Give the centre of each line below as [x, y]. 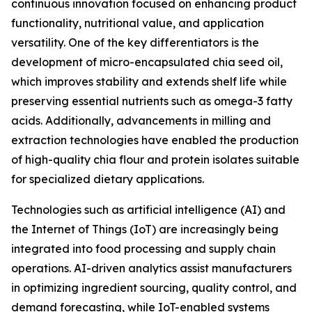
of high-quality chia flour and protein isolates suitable [155, 160]
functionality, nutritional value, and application [138, 23]
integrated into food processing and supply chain [143, 249]
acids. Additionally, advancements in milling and [141, 121]
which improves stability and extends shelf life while [149, 82]
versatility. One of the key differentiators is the [135, 43]
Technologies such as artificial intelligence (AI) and [148, 210]
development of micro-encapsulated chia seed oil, [147, 62]
